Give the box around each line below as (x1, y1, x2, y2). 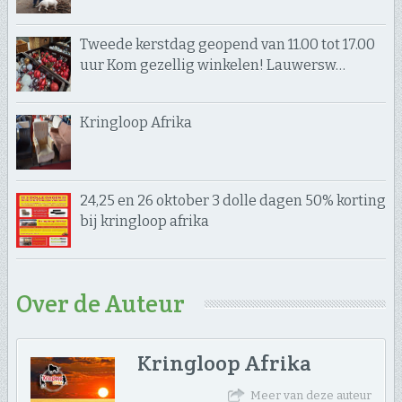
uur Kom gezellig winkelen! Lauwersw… (79, 56, 345, 74)
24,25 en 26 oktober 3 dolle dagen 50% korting (79, 191, 386, 209)
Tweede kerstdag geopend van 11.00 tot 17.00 (79, 35, 375, 53)
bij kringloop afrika (79, 212, 209, 230)
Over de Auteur (15, 287, 185, 319)
